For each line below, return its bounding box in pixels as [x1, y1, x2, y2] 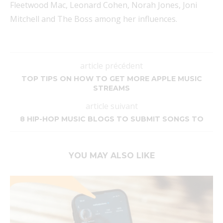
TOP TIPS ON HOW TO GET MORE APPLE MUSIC [21, 74, 202, 84]
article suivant [85, 101, 138, 112]
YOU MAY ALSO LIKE [68, 151, 155, 161]
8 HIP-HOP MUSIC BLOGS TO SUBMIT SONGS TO [19, 114, 204, 124]
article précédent [80, 60, 143, 72]
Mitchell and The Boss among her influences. [10, 13, 177, 25]
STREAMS [93, 84, 130, 93]
